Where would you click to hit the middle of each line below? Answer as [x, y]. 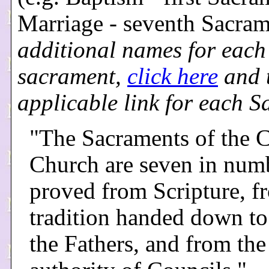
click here [173, 76]
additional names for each [142, 50]
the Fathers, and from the [148, 244]
